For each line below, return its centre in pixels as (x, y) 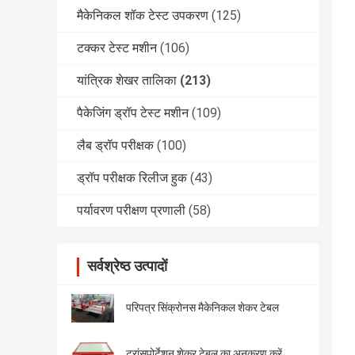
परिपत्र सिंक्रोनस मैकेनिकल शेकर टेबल (202, 308)
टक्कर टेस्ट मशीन (117, 48)
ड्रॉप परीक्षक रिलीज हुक (132, 178)
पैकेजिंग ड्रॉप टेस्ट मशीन (133, 113)
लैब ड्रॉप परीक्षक (115, 146)
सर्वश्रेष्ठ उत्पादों (127, 266)
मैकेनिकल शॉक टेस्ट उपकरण (143, 16)
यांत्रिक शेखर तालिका (127, 81)
